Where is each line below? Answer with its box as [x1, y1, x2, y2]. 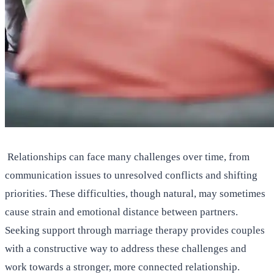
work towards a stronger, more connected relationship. [5, 261, 242, 273]
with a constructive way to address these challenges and [5, 242, 246, 254]
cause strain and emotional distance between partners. [5, 206, 238, 218]
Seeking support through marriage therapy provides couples [5, 224, 265, 236]
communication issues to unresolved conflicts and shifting [5, 169, 257, 181]
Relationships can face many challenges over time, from [5, 150, 250, 163]
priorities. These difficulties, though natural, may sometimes [5, 187, 265, 199]
